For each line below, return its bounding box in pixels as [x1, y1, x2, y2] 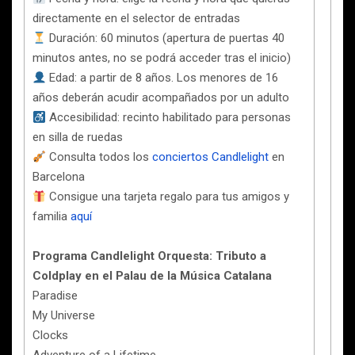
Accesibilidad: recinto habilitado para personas [46, 110, 292, 124]
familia [32, 209, 71, 223]
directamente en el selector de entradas [32, 11, 240, 25]
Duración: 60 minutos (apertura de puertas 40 [46, 31, 285, 45]
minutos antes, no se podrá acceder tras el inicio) [32, 51, 291, 65]
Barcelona [32, 170, 85, 184]
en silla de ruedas [32, 130, 123, 144]
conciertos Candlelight [152, 150, 269, 164]
